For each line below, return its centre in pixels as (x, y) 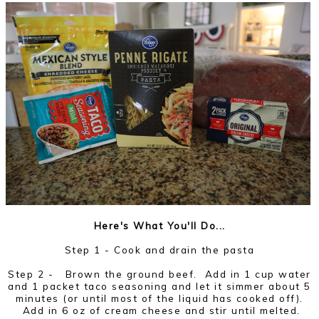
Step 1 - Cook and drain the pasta (159, 249)
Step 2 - (35, 273)
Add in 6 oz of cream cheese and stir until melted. (159, 310)
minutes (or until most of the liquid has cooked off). (159, 298)
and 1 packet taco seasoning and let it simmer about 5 (159, 286)
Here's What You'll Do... (159, 225)
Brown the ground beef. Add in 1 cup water (188, 273)
